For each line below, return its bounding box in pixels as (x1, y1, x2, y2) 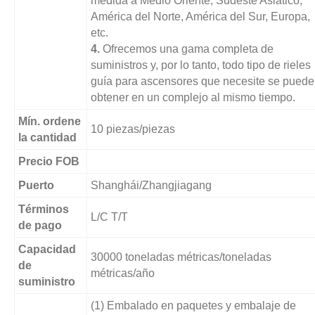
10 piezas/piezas (91, 123, 175, 136)
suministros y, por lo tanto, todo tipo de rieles (91, 59, 311, 72)
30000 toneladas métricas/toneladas (91, 251, 271, 264)
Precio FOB (18, 155, 79, 168)
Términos (18, 203, 69, 216)
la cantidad (18, 131, 77, 144)
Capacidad (18, 243, 76, 256)
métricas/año (91, 267, 155, 280)
